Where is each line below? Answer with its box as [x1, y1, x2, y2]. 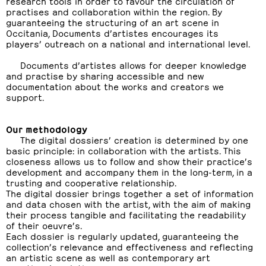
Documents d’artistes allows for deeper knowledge [20, 59, 246, 70]
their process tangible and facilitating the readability [6, 208, 246, 220]
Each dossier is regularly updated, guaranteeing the [6, 230, 239, 241]
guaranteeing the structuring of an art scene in [6, 16, 219, 27]
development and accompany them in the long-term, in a [6, 166, 252, 177]
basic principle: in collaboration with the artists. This [6, 144, 241, 156]
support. [6, 91, 44, 102]
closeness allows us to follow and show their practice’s [6, 155, 252, 166]
